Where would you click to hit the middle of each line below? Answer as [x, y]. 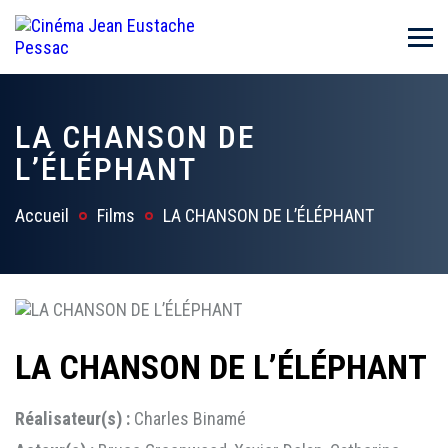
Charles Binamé [188, 419]
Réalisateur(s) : [72, 419]
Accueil [42, 215]
